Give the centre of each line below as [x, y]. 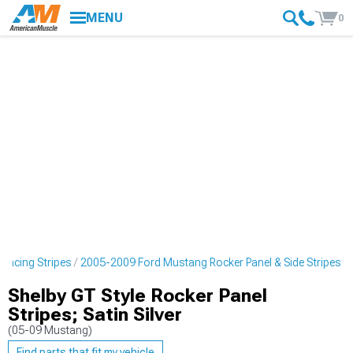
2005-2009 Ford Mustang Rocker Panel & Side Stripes [210, 262]
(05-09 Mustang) [50, 330]
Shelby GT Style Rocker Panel [137, 295]
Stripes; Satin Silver [95, 314]
